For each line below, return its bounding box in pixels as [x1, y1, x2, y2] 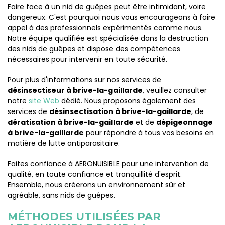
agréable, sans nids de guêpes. [8, 190, 115, 200]
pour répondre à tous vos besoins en [84, 128, 214, 138]
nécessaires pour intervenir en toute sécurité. [8, 54, 167, 64]
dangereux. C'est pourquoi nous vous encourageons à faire [8, 12, 215, 22]
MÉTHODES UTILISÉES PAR [8, 210, 161, 223]
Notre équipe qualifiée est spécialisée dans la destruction [8, 33, 208, 43]
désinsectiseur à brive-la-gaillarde [8, 85, 143, 95]
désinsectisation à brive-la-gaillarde [49, 106, 191, 117]
